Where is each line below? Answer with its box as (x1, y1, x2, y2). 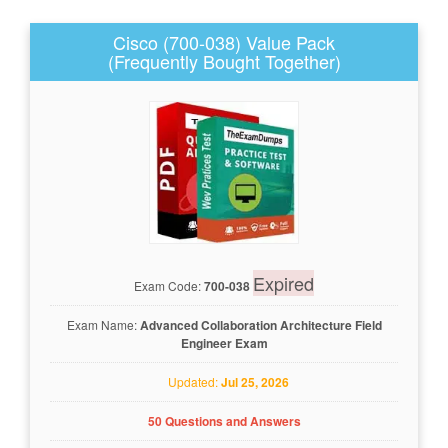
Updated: (159, 372, 221, 390)
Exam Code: (134, 276, 204, 294)
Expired (253, 269, 314, 296)
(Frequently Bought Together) (107, 48, 341, 74)
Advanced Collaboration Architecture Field (139, 315, 382, 334)
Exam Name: (66, 315, 140, 333)
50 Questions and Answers (147, 411, 301, 430)
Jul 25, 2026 (221, 372, 289, 391)
